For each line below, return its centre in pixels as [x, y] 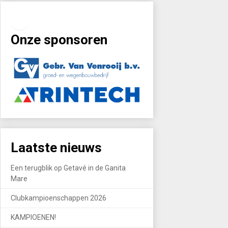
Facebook [40, 20]
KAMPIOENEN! [33, 218]
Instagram [60, 20]
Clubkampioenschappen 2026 [59, 198]
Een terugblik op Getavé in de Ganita [68, 168]
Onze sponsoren [59, 40]
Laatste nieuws [56, 148]
